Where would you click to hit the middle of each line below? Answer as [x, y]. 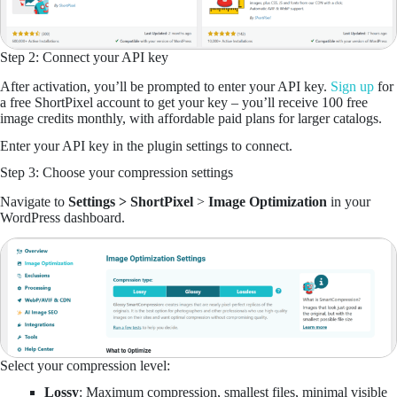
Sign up [352, 86]
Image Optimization [268, 202]
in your [349, 202]
